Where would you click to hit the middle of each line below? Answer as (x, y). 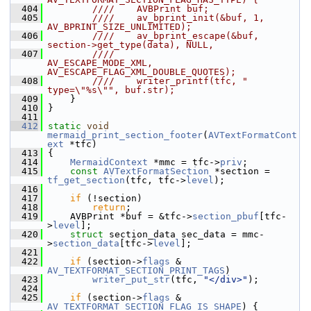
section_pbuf (226, 216)
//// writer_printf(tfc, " (148, 81)
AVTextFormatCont (253, 135)
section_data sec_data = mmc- (187, 234)
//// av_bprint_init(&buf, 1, (156, 18)
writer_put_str (131, 279)
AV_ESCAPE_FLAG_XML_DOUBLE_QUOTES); (142, 72)
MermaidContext (109, 162)
